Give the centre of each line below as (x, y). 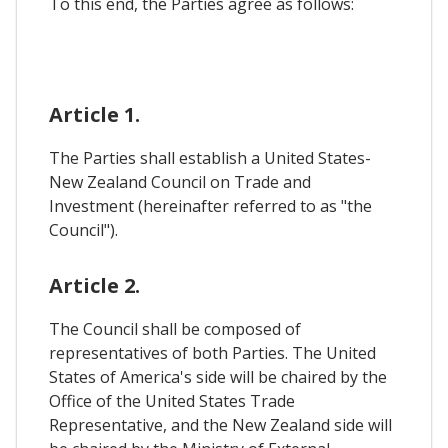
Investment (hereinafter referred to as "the (210, 206)
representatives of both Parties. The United (212, 353)
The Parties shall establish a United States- (210, 158)
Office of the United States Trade (172, 401)
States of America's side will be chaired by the (218, 377)
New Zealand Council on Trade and (180, 182)
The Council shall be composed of (175, 329)
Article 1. (94, 115)
